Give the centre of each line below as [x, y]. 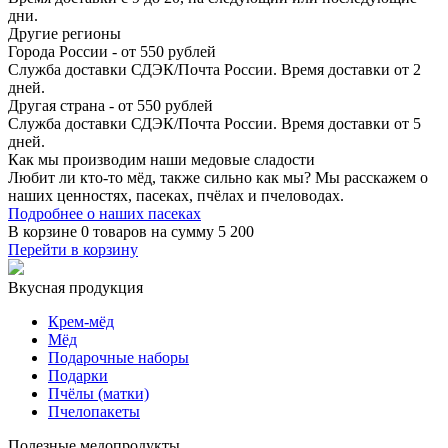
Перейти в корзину [73, 250]
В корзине [44, 232]
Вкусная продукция [75, 288]
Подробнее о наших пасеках [104, 214]
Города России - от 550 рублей [112, 52]
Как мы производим [77, 160]
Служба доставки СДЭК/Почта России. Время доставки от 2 [214, 70]
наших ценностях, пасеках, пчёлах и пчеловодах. [176, 196]
